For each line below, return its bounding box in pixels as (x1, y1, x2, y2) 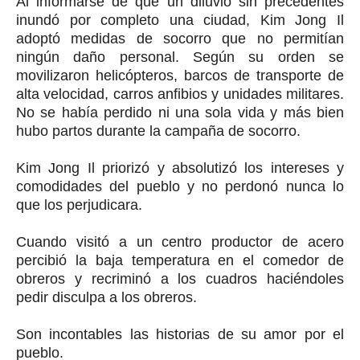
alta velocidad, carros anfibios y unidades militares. (16, 86, 344, 102)
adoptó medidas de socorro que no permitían (16, 31, 344, 47)
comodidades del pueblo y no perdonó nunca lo (16, 178, 344, 194)
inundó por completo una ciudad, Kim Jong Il (16, 12, 344, 28)
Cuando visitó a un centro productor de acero (16, 234, 344, 250)
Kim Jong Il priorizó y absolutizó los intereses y (16, 160, 344, 176)
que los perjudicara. (16, 197, 146, 213)
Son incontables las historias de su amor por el (16, 326, 344, 342)
